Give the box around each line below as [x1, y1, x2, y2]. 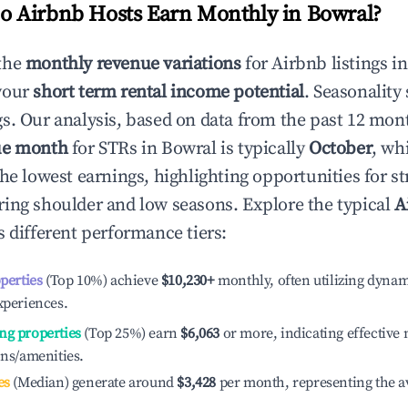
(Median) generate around [9, 373, 174, 392]
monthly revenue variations [25, 53, 241, 76]
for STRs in [67, 138, 162, 160]
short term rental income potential [33, 81, 304, 104]
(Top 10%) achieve [42, 271, 158, 290]
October [309, 138, 372, 160]
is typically [216, 138, 310, 160]
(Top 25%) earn [80, 324, 178, 342]
